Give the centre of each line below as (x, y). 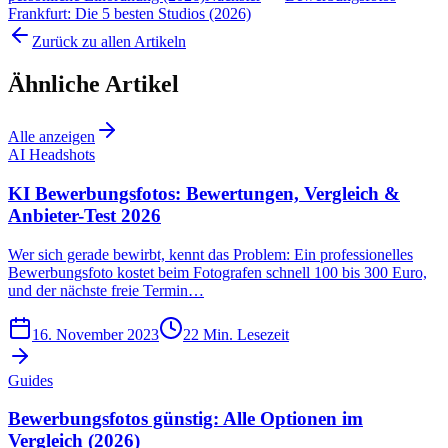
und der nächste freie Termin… (106, 290)
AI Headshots (51, 155)
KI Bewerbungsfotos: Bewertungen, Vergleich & (204, 193)
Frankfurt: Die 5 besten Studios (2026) (129, 14)
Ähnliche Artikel (93, 84)
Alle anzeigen (51, 137)
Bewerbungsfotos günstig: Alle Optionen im (185, 419)
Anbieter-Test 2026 (84, 215)
